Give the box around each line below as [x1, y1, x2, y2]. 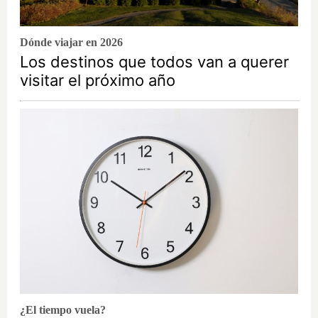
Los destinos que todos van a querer [20, 53, 289, 72]
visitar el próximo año [20, 71, 175, 90]
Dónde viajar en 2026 [20, 36, 123, 49]
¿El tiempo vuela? [20, 304, 106, 317]
